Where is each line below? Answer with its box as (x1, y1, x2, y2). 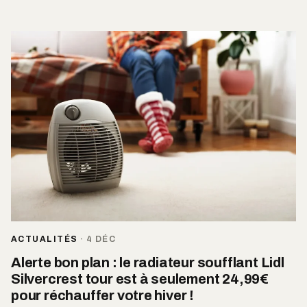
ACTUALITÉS (11, 234, 78, 244)
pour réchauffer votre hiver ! (11, 287, 195, 303)
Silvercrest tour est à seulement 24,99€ (11, 271, 269, 286)
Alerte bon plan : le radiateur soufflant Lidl (11, 254, 284, 270)
